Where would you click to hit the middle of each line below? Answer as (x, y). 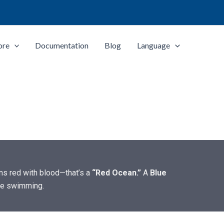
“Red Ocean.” (116, 173)
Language (154, 45)
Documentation (62, 45)
